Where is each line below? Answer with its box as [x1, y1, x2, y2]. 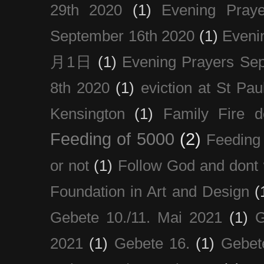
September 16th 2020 [50, 27, 195, 44]
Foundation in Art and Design [50, 183, 249, 200]
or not [50, 157, 90, 174]
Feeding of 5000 [50, 129, 174, 148]
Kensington [50, 105, 125, 122]
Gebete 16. [114, 235, 190, 252]
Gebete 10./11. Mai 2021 [50, 209, 222, 226]
